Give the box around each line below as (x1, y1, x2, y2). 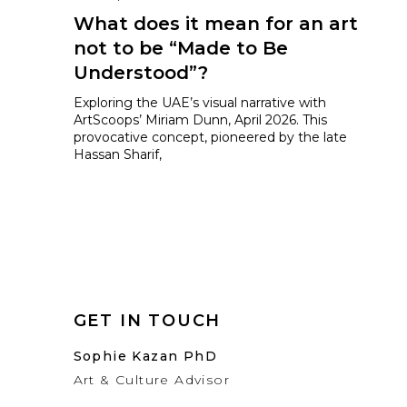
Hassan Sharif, (73, 146, 162, 163)
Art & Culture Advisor (73, 372, 231, 388)
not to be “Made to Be (73, 37, 288, 59)
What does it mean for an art (73, 13, 358, 35)
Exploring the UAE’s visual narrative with (73, 94, 326, 111)
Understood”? (73, 62, 208, 84)
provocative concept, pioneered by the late (73, 129, 347, 145)
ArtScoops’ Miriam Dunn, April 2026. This (73, 112, 327, 128)
